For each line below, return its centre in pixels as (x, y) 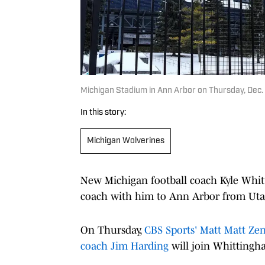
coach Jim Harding (126, 246)
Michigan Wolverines (126, 141)
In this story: (103, 112)
